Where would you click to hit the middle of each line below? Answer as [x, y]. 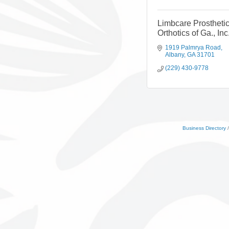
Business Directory [204, 128]
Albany [175, 55]
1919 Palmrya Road [193, 48]
